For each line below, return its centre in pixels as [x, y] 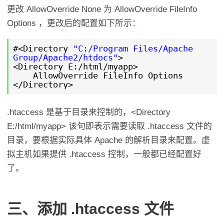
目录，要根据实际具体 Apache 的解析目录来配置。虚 [109, 140]
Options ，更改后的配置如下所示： [74, 23]
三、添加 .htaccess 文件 [91, 208]
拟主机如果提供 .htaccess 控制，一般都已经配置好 [104, 154]
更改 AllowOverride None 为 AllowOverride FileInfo [102, 9]
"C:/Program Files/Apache [133, 49]
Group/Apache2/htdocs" [65, 58]
